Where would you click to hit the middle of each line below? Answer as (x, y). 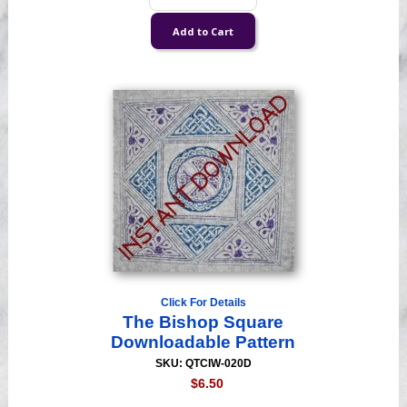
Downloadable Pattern (203, 342)
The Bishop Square (203, 323)
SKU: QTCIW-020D (203, 364)
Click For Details (203, 303)
